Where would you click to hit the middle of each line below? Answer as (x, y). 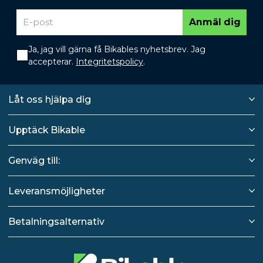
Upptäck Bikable (47, 130)
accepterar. (52, 61)
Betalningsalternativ (56, 221)
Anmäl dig (215, 22)
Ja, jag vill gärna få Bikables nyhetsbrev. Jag (117, 49)
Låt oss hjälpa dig (50, 99)
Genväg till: (34, 160)
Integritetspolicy (109, 61)
